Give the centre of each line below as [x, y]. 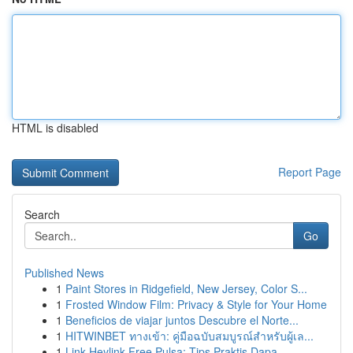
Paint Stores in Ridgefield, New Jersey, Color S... [186, 288]
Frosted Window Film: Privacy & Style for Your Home [196, 304]
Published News [64, 273]
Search [42, 214]
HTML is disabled [55, 128]
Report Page [310, 172]
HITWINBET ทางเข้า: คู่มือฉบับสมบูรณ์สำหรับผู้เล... [190, 336]
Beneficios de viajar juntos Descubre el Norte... [182, 320]
